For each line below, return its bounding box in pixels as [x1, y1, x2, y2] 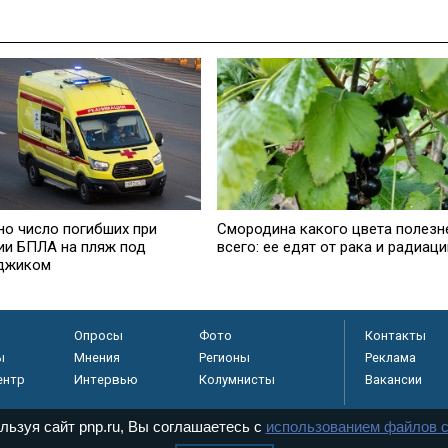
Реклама [365, 350, 416, 366]
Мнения [73, 350, 120, 366]
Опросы [73, 328, 123, 344]
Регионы [198, 350, 250, 366]
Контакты [365, 328, 426, 344]
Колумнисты [198, 372, 275, 388]
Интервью [73, 372, 138, 388]
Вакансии [365, 372, 422, 388]
